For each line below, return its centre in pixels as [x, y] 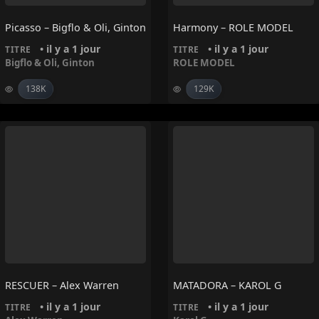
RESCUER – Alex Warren [62, 286]
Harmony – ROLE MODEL [233, 28]
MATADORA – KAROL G [227, 286]
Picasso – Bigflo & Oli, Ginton [75, 28]
